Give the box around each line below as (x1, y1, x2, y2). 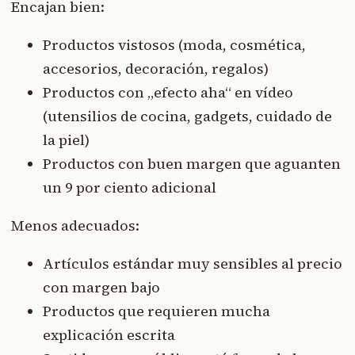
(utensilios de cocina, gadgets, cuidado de (43, 106, 332, 127)
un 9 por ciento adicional (43, 177, 216, 198)
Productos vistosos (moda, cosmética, (43, 35, 306, 55)
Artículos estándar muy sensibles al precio (43, 254, 342, 274)
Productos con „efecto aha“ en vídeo (43, 82, 293, 103)
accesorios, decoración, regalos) (43, 59, 269, 79)
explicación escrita (43, 325, 175, 345)
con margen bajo (43, 277, 160, 298)
